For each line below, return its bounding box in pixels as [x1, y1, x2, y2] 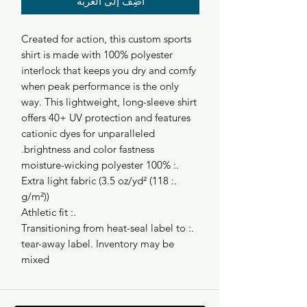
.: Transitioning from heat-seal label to [21, 221, 186, 234]
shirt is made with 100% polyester [21, 47, 173, 61]
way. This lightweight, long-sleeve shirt [21, 95, 197, 108]
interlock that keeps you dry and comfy [21, 63, 196, 77]
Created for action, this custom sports [21, 32, 191, 45]
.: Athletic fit [68, 205, 76, 219]
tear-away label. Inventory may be [21, 236, 174, 250]
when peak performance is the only [21, 79, 179, 93]
